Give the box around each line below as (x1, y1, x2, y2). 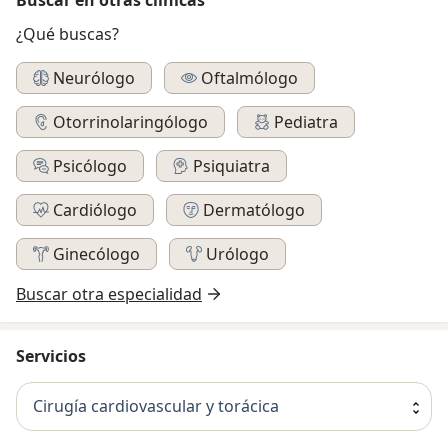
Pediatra (274, 110, 338, 133)
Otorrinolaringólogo (53, 110, 208, 133)
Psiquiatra (193, 154, 270, 177)
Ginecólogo (53, 242, 140, 265)
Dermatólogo (203, 198, 305, 221)
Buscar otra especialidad (16, 282, 202, 305)
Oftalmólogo (201, 66, 298, 89)
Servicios (16, 344, 86, 367)
